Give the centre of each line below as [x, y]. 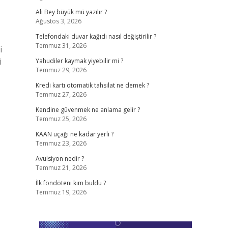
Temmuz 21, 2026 [61, 168]
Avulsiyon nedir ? [60, 159]
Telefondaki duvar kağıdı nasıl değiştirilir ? [96, 36]
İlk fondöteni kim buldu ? [70, 183]
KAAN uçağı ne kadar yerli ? [74, 134]
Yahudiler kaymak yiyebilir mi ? [79, 61]
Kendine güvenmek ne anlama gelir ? [88, 110]
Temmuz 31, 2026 [61, 46]
